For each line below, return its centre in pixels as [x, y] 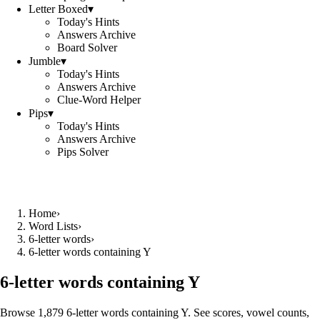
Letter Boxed [58, 9]
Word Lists [53, 226]
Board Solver [87, 47]
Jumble [45, 61]
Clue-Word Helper [99, 100]
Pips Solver [83, 152]
